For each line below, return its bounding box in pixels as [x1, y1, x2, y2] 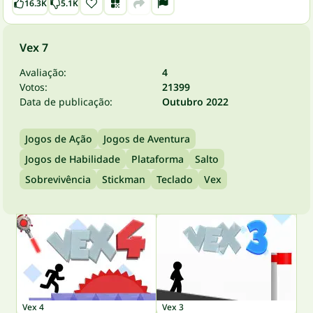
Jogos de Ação [25, 132, 92, 145]
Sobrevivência [25, 173, 91, 186]
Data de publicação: [20, 95, 112, 108]
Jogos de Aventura [103, 132, 190, 145]
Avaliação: [20, 66, 66, 79]
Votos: [20, 80, 48, 94]
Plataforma [131, 152, 184, 166]
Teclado [156, 173, 193, 186]
